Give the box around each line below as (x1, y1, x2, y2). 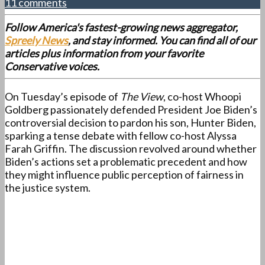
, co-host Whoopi (163, 90, 241, 104)
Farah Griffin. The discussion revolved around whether (5, 142, 257, 156)
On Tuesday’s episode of (5, 90, 120, 104)
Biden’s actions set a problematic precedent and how (5, 155, 247, 169)
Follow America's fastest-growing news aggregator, (5, 21, 238, 34)
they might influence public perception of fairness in (5, 168, 244, 182)
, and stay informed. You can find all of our (68, 34, 256, 47)
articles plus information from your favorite (5, 47, 203, 60)
